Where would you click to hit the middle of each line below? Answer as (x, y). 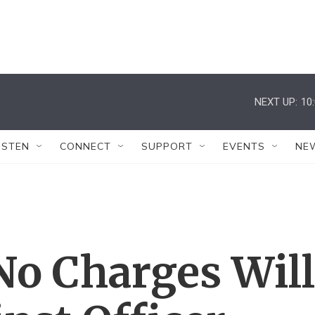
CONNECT (85, 146)
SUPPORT (167, 146)
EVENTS (244, 146)
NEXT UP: (276, 102)
